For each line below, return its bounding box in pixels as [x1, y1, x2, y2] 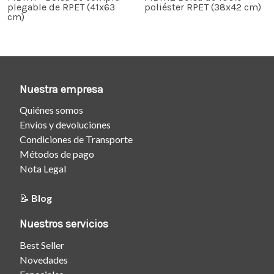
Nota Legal [20, 163, 66, 175]
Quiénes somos [20, 104, 83, 116]
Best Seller [20, 239, 64, 251]
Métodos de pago [20, 148, 94, 160]
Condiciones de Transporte [20, 133, 133, 146]
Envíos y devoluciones [20, 119, 111, 131]
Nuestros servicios [20, 218, 108, 231]
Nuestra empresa [20, 83, 103, 95]
